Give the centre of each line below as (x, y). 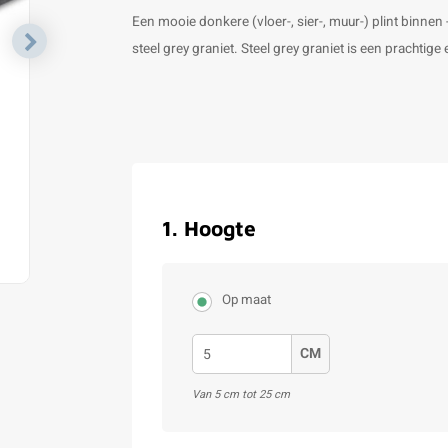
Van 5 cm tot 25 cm (241, 394)
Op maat (246, 300)
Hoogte (220, 228)
